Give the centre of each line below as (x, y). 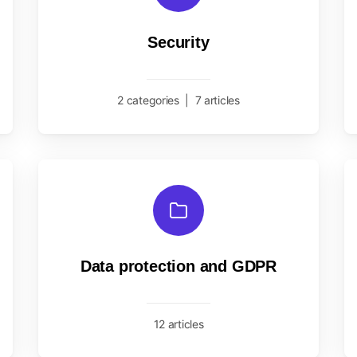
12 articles (178, 324)
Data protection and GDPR (178, 266)
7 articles (217, 100)
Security (178, 42)
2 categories (148, 100)
